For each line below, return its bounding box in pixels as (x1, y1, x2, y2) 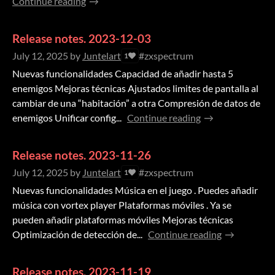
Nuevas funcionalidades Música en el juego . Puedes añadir (12, 184, 258, 196)
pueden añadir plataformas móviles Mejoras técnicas (12, 214, 233, 226)
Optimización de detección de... (12, 228, 142, 241)
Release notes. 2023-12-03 (12, 31, 151, 46)
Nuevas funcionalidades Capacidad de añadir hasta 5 (12, 68, 233, 80)
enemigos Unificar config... (12, 112, 122, 124)
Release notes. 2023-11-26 (12, 148, 151, 163)
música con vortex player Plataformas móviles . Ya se (12, 199, 231, 211)
